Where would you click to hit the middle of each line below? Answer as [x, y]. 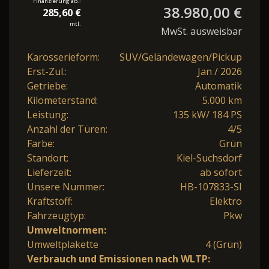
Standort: [48, 158]
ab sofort [221, 172]
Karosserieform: [63, 57]
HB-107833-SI [211, 186]
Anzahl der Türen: [67, 129]
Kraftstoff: [50, 201]
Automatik [219, 86]
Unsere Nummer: [66, 186]
